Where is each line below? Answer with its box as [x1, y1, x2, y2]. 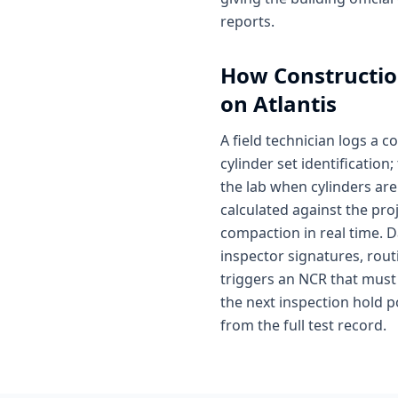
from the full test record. [220, 315, 386, 335]
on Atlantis [220, 89, 337, 118]
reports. [220, 12, 275, 31]
